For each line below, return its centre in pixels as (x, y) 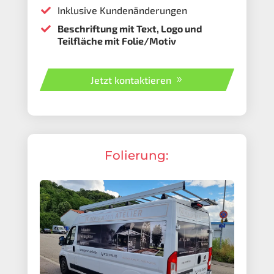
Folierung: (137, 155)
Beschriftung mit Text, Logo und (130, 28)
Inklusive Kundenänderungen (122, 10)
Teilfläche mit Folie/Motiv (117, 40)
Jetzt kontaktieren (131, 80)
